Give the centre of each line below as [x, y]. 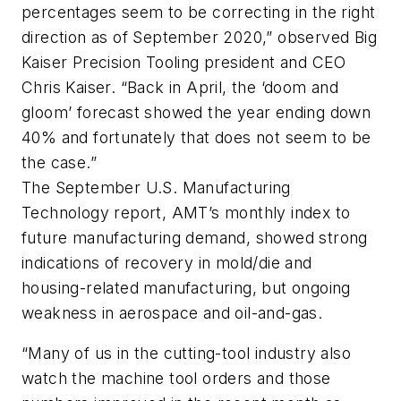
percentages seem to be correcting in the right [199, 12]
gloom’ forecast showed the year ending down [196, 112]
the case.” [60, 162]
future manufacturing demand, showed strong [195, 237]
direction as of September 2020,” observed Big [199, 37]
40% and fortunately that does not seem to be [196, 137]
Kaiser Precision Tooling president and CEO [184, 62]
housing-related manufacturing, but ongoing [186, 287]
